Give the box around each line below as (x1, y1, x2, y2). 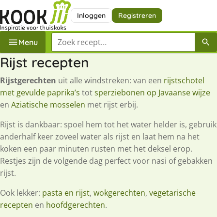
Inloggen (77, 11, 106, 20)
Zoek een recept (51, 32, 110, 43)
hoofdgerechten (46, 199, 105, 210)
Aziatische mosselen (11, 99, 85, 110)
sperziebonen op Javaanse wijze (94, 87, 210, 98)
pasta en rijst (42, 187, 90, 198)
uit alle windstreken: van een (56, 75, 164, 86)
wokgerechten (93, 187, 145, 198)
